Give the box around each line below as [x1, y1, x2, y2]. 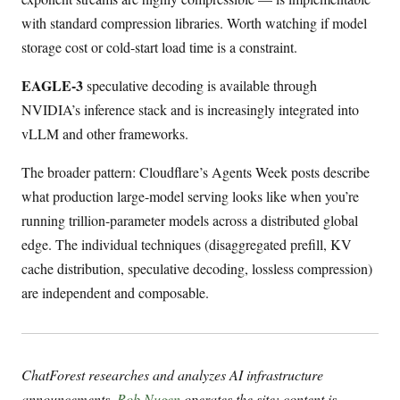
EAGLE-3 [21, 74, 83, 96]
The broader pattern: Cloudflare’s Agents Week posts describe [21, 162, 370, 181]
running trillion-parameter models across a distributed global [21, 210, 358, 229]
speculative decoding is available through [83, 75, 317, 95]
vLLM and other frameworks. [21, 123, 188, 143]
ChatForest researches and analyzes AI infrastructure [21, 364, 323, 384]
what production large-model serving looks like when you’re [21, 186, 359, 205]
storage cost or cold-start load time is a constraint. [21, 37, 297, 56]
